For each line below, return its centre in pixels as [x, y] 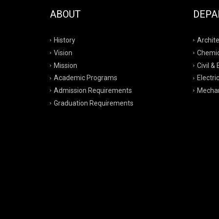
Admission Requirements [93, 90]
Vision [63, 53]
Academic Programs [86, 78]
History [65, 40]
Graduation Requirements [94, 103]
